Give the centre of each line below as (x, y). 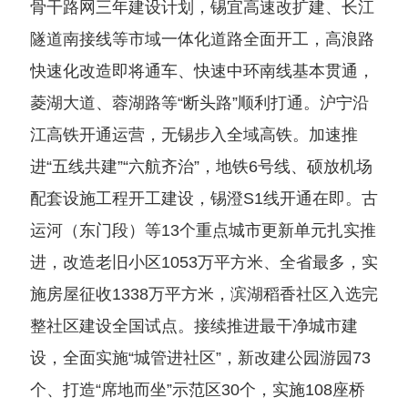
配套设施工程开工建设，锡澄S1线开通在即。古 (204, 199)
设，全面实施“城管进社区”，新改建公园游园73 (200, 358)
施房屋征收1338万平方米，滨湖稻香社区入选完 (204, 294)
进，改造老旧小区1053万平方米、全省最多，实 (204, 262)
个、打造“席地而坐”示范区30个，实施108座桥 (197, 390)
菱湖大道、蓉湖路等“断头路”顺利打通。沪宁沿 (199, 103)
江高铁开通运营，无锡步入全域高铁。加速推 (194, 135)
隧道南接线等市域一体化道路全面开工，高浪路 (202, 39)
